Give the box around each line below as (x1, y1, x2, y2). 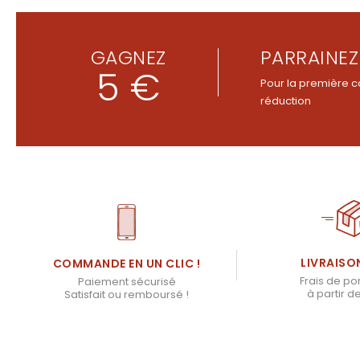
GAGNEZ (90, 44, 166, 72)
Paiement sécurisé (77, 274, 176, 290)
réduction (260, 93, 311, 109)
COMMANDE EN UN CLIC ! (52, 256, 201, 272)
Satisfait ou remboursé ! (64, 287, 189, 303)
